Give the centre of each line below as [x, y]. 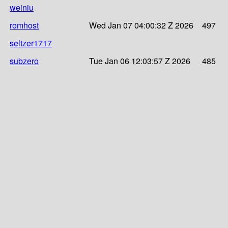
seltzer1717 [31, 43]
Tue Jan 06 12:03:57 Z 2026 [140, 61]
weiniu [22, 7]
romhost [24, 25]
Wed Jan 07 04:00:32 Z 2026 [141, 25]
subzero [24, 61]
